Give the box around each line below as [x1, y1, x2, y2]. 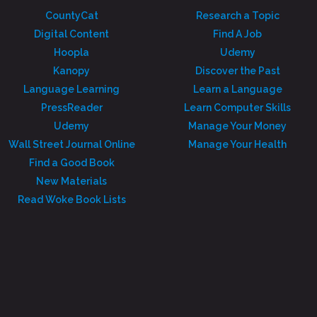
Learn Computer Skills [184, 102, 292, 113]
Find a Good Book [28, 157, 115, 168]
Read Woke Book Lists [17, 194, 126, 205]
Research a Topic [195, 10, 279, 21]
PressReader [40, 102, 103, 113]
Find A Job [213, 28, 263, 40]
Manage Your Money [188, 120, 287, 132]
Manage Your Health [188, 139, 287, 150]
